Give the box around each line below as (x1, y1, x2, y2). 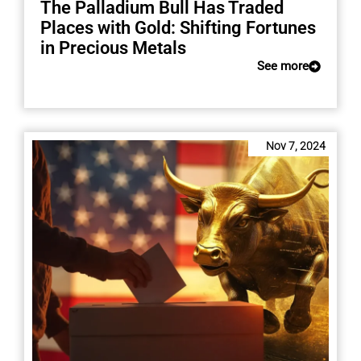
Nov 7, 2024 (266, 139, 326, 152)
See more (257, 58, 309, 73)
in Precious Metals (39, 37, 186, 58)
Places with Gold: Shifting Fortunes (39, 17, 316, 38)
